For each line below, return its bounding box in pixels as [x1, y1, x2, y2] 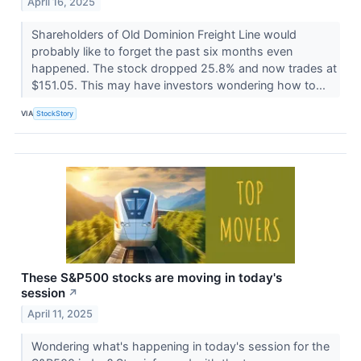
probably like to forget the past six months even [31, 44, 293, 58]
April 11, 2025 [27, 307, 93, 320]
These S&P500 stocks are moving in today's [21, 269, 282, 285]
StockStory [36, 109, 74, 118]
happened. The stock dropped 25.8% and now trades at [31, 60, 337, 75]
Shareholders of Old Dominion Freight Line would [31, 27, 297, 41]
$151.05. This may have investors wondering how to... [31, 77, 329, 92]
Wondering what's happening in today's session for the [31, 338, 330, 353]
